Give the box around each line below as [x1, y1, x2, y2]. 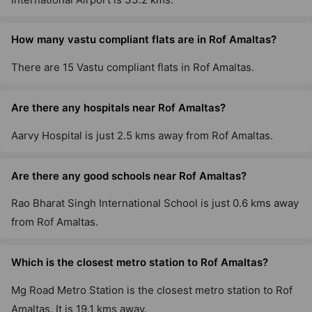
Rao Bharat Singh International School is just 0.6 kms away [11, 196, 299, 210]
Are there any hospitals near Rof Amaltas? [11, 100, 226, 114]
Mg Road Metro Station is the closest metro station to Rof [11, 283, 292, 297]
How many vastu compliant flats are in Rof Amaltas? [11, 33, 276, 47]
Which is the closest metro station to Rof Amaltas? [11, 256, 268, 270]
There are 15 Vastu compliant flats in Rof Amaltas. [11, 61, 254, 75]
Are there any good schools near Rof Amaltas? [11, 169, 247, 182]
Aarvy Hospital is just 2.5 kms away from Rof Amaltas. [11, 128, 273, 142]
